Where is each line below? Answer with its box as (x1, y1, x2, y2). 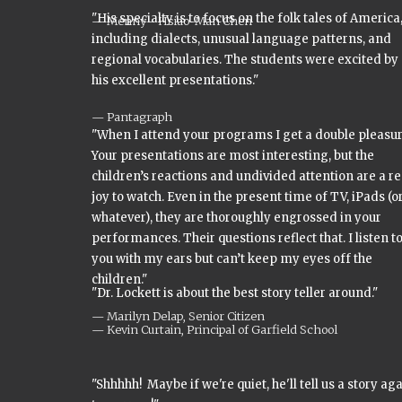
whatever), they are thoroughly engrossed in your (92, 210, 381, 225)
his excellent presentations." (92, 73, 258, 88)
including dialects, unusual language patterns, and (92, 31, 391, 47)
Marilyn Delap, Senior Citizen (107, 309, 265, 323)
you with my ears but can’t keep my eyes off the (92, 251, 372, 267)
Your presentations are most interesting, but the (92, 148, 374, 163)
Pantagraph (107, 109, 172, 124)
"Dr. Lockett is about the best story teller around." (92, 285, 378, 301)
